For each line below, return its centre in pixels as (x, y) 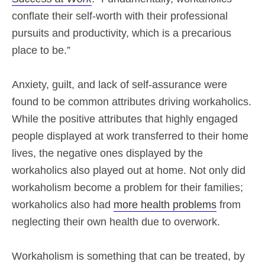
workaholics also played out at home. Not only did (129, 170)
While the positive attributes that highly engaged (125, 119)
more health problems (165, 205)
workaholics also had (63, 205)
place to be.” (41, 50)
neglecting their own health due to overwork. (116, 222)
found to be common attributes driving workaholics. (132, 102)
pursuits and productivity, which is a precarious (122, 33)
